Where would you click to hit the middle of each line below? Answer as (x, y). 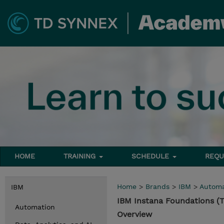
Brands (157, 186)
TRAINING (81, 156)
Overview (134, 214)
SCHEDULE (152, 156)
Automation (35, 207)
